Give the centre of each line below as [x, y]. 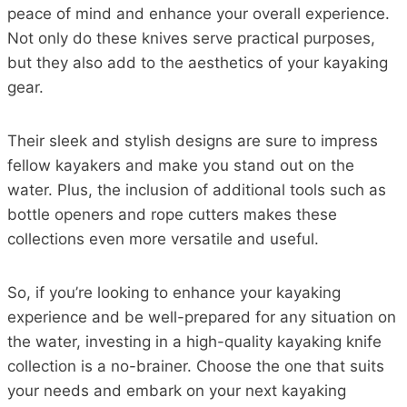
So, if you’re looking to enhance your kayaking [174, 293]
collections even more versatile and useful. [163, 239]
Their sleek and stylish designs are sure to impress [193, 141]
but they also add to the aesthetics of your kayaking [198, 63]
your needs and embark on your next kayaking [177, 391]
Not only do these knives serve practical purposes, [191, 38]
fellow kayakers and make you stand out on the [181, 165]
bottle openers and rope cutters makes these [172, 214]
